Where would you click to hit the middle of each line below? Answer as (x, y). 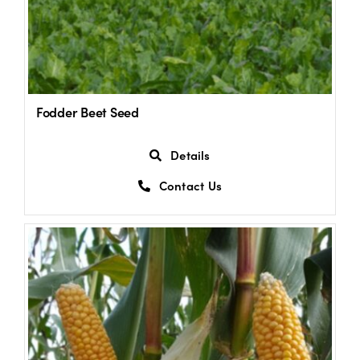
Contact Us (190, 186)
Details (190, 155)
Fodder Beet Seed (87, 111)
